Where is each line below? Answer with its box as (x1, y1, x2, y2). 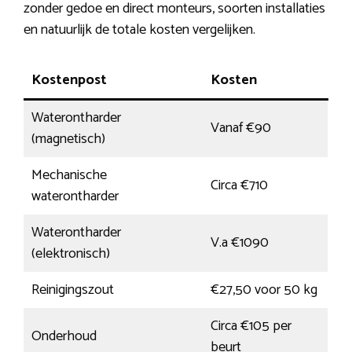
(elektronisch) (31, 242, 110, 266)
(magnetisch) (31, 127, 105, 152)
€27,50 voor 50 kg (211, 278, 317, 302)
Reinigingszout (31, 278, 114, 302)
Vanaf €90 (211, 116, 271, 141)
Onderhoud (31, 324, 97, 349)
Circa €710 (211, 174, 268, 198)
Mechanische (31, 163, 107, 188)
